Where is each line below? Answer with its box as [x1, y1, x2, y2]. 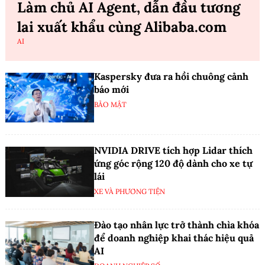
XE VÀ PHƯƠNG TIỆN [94, 187, 165, 196]
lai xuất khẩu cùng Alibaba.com [17, 17, 227, 36]
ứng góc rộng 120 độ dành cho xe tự [94, 157, 253, 170]
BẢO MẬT [94, 99, 127, 109]
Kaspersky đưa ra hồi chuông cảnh [94, 70, 248, 82]
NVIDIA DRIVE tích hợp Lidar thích [94, 144, 253, 157]
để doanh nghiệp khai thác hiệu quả [94, 232, 254, 244]
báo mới [94, 83, 129, 95]
